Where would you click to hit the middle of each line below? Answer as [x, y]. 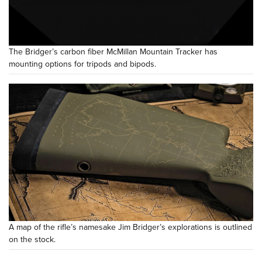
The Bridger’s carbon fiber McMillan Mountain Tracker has [113, 52]
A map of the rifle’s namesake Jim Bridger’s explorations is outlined [130, 227]
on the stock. [32, 240]
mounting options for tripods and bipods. [82, 64]
